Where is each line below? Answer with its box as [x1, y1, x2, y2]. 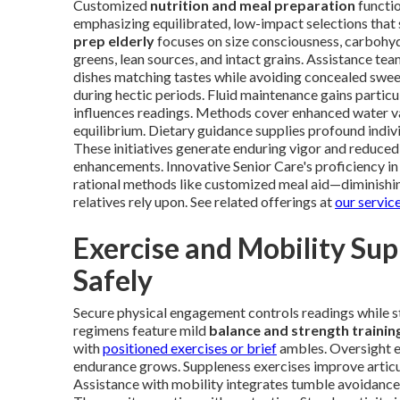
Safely [73, 262, 153, 297]
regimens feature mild [73, 321, 209, 338]
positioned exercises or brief [103, 339, 277, 356]
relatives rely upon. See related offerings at [73, 193, 335, 210]
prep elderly [73, 32, 154, 49]
